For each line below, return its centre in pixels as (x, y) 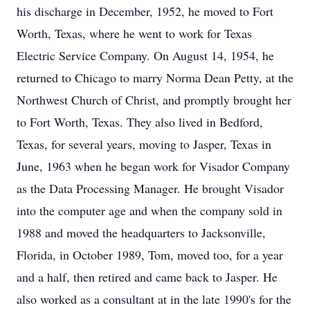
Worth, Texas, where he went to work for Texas (134, 33)
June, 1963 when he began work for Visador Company (153, 166)
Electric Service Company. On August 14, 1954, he (145, 55)
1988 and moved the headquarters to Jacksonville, (141, 232)
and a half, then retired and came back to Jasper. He (147, 277)
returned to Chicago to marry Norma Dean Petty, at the (155, 77)
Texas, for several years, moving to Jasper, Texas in (144, 144)
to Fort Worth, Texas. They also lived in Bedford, (140, 122)
